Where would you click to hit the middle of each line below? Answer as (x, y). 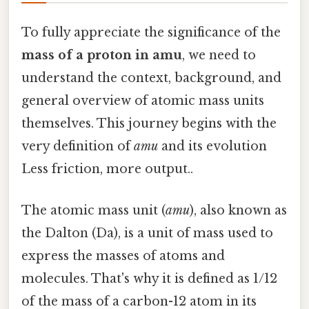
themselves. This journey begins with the (149, 124)
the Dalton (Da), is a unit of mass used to (147, 233)
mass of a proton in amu (102, 56)
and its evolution (212, 147)
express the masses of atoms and (123, 256)
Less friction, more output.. (107, 169)
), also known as (238, 210)
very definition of (78, 147)
